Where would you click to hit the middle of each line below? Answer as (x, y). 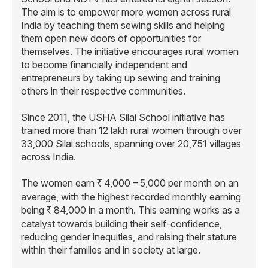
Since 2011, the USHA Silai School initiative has (123, 117)
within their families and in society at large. (111, 250)
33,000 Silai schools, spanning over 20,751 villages (131, 143)
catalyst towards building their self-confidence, (121, 223)
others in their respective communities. (103, 91)
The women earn (59, 183)
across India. (48, 156)
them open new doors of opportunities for (111, 38)
